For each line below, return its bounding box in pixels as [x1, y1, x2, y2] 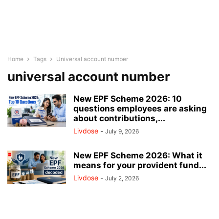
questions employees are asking [73, 104, 207, 113]
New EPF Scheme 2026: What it [73, 151, 202, 160]
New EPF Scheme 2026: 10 [73, 94, 182, 104]
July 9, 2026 [105, 128, 139, 135]
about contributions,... [73, 113, 165, 123]
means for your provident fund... [73, 160, 206, 170]
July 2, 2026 [105, 175, 139, 182]
